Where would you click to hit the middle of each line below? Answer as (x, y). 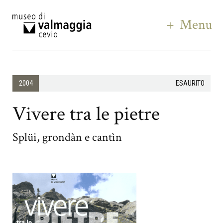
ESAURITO (190, 83)
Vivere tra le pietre (86, 114)
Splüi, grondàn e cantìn (67, 137)
